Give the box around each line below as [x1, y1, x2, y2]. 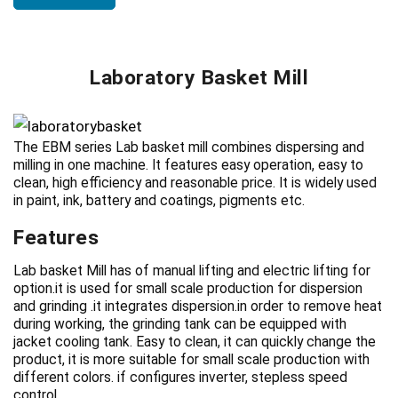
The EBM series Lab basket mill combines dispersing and [13, 139, 364, 156]
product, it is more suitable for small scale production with [13, 352, 370, 369]
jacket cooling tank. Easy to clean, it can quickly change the [13, 334, 376, 351]
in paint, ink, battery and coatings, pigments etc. [13, 193, 305, 210]
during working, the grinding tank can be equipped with [13, 316, 346, 333]
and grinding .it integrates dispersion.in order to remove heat [13, 298, 382, 315]
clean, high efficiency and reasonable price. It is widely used [13, 175, 377, 192]
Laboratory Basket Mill [90, 66, 308, 91]
